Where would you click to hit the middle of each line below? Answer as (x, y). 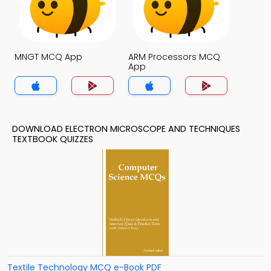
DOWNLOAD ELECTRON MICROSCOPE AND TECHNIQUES (126, 129)
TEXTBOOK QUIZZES (53, 139)
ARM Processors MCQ (174, 57)
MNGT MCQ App (48, 57)
